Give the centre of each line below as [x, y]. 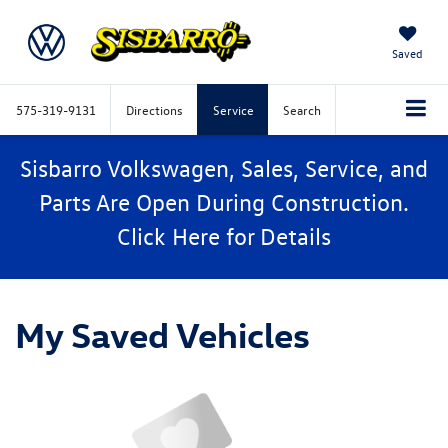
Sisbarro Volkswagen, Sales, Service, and [224, 167]
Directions [154, 109]
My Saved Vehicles [162, 333]
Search [302, 109]
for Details [275, 235]
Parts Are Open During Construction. [224, 201]
